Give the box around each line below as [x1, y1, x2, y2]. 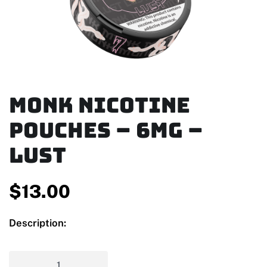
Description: [9, 217, 66, 229]
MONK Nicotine [9, 91, 190, 120]
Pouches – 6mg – [9, 116, 203, 145]
